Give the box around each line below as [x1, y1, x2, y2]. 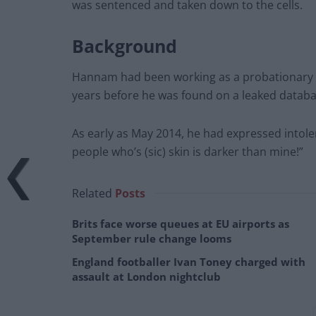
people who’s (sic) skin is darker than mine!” [72, 143, 303, 159]
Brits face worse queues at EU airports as [72, 216, 289, 231]
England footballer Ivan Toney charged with [72, 254, 305, 269]
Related [72, 185, 112, 201]
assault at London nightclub [72, 269, 221, 284]
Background [72, 34, 177, 59]
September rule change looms [72, 231, 231, 245]
